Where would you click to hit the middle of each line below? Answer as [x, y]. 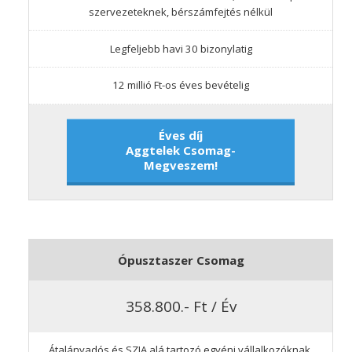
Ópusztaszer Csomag [181, 260]
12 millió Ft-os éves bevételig [181, 85]
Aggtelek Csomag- [181, 150]
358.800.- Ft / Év [181, 306]
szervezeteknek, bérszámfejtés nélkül [181, 12]
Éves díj [181, 135]
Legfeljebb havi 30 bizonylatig [181, 48]
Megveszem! [181, 165]
